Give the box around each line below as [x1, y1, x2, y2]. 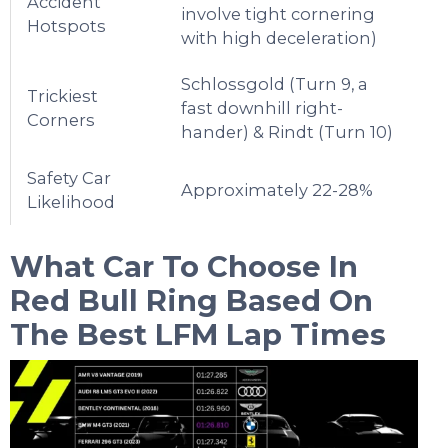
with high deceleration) [181, 28, 378, 49]
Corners [27, 110, 96, 131]
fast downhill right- [181, 98, 344, 119]
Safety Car [27, 168, 112, 189]
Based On [226, 283, 373, 318]
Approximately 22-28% [181, 180, 374, 201]
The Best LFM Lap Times [10, 317, 386, 352]
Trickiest [27, 86, 99, 107]
